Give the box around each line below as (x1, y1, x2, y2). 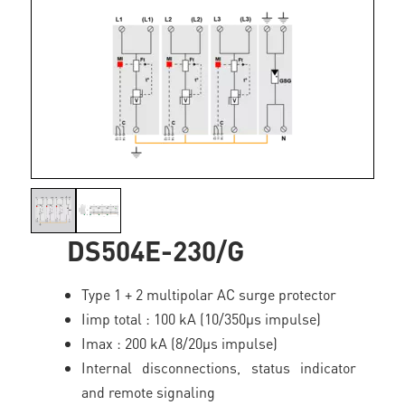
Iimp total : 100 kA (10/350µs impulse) (81, 309, 322, 328)
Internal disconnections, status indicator (81, 358, 356, 377)
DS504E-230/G (67, 233, 245, 268)
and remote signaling (81, 382, 216, 401)
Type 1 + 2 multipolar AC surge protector (81, 285, 337, 304)
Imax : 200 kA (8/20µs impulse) (81, 334, 278, 353)
